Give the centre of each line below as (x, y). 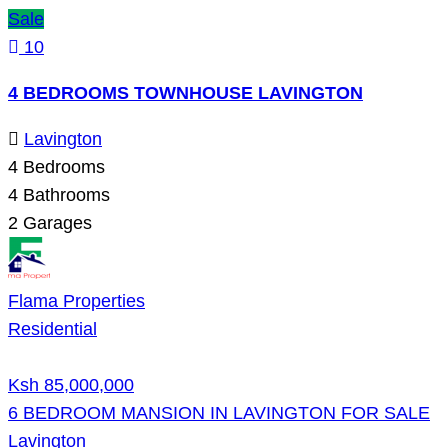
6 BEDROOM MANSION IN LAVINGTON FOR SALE (219, 412)
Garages (55, 222)
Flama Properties (76, 300)
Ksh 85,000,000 (71, 384)
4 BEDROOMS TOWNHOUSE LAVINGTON (185, 92)
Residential (52, 328)
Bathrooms (64, 194)
